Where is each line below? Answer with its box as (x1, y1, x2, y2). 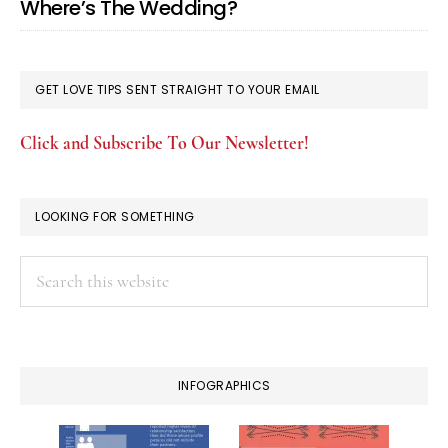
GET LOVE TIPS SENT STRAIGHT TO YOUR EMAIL (35, 81, 320, 98)
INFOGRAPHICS (177, 377, 271, 394)
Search (20, 259, 67, 281)
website (20, 317, 72, 339)
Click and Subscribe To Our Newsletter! (20, 132, 309, 154)
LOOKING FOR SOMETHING (35, 208, 195, 225)
